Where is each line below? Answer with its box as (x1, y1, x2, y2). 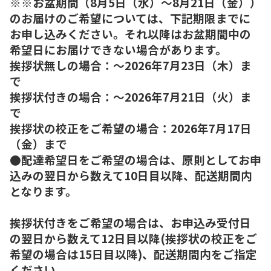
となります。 (10, 182, 77, 199)
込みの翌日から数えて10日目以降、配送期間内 (10, 166, 252, 183)
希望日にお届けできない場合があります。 (10, 41, 227, 57)
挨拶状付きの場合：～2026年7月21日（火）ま (10, 88, 252, 105)
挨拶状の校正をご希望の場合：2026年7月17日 (10, 119, 252, 136)
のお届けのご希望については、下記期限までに (10, 9, 250, 26)
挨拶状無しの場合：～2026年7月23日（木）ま (10, 56, 252, 73)
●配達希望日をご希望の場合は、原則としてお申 (10, 151, 261, 168)
